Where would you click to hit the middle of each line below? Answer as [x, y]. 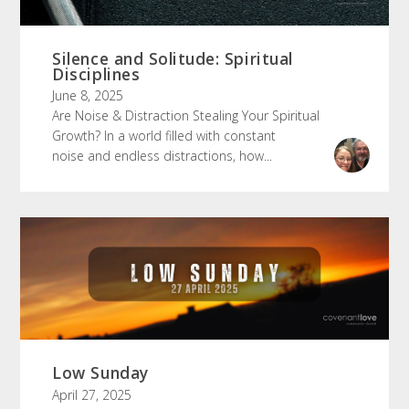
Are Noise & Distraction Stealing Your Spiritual [186, 115]
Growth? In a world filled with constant [164, 135]
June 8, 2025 [88, 95]
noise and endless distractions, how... [163, 155]
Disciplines [96, 73]
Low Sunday [100, 373]
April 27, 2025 [92, 394]
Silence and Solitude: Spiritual [173, 58]
